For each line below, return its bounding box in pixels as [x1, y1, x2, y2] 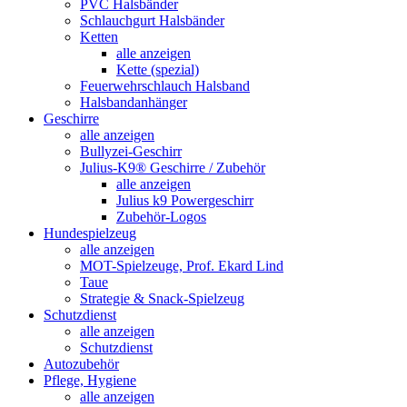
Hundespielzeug [44, 225, 136, 241]
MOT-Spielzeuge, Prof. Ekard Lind [80, 258, 283, 273]
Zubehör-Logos [116, 209, 206, 224]
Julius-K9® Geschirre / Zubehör [80, 160, 265, 175]
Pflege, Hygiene [44, 372, 136, 388]
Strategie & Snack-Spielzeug [80, 291, 244, 306]
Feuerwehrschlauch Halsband [80, 78, 250, 94]
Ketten [80, 29, 118, 45]
